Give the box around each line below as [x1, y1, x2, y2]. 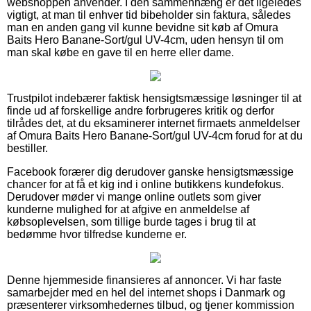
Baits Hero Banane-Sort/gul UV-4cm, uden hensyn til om [7, 33, 283, 46]
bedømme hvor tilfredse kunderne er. [7, 228, 187, 240]
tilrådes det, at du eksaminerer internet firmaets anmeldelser [7, 117, 300, 129]
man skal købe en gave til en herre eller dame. [7, 46, 234, 58]
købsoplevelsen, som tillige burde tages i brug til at [7, 215, 255, 228]
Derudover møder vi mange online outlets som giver [7, 190, 261, 203]
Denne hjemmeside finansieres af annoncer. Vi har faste [7, 274, 282, 286]
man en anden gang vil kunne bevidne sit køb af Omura [7, 21, 278, 33]
